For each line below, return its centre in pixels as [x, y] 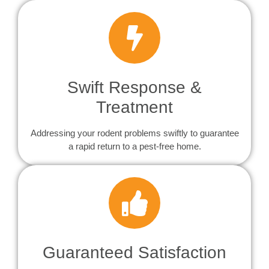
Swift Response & [134, 88]
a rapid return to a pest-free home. [134, 147]
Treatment [134, 107]
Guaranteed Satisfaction [134, 253]
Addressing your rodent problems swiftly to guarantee [134, 133]
